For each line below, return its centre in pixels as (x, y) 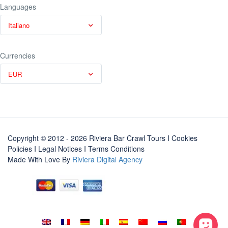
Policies (20, 149)
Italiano (19, 25)
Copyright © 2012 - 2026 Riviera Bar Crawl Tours (88, 138)
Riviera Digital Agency (107, 159)
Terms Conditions (116, 149)
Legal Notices (60, 149)
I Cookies (182, 138)
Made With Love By (40, 159)
